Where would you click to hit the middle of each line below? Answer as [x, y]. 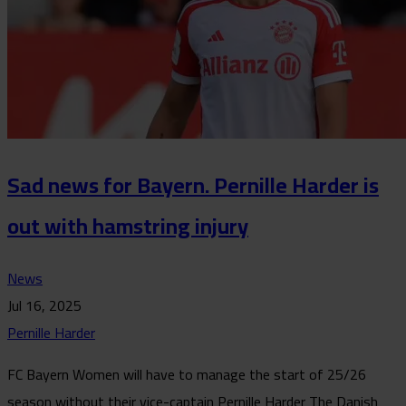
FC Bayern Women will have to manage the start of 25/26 [187, 374]
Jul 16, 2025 [44, 305]
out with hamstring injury [128, 227]
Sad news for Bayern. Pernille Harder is [193, 186]
